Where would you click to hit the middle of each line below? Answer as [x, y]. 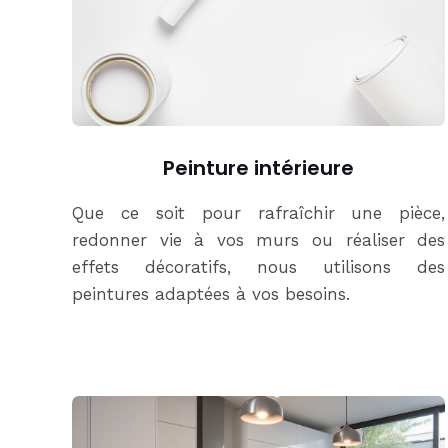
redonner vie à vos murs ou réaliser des [259, 240]
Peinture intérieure [259, 168]
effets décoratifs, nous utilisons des [259, 267]
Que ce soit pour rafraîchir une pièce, [259, 213]
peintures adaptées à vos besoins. [214, 294]
